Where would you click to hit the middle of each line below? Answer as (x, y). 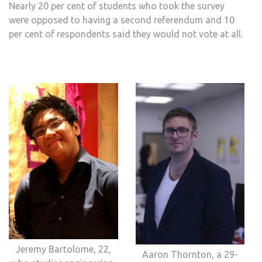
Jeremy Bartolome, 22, (63, 249)
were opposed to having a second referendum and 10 (122, 20)
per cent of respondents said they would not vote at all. (126, 34)
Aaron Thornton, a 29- (190, 254)
